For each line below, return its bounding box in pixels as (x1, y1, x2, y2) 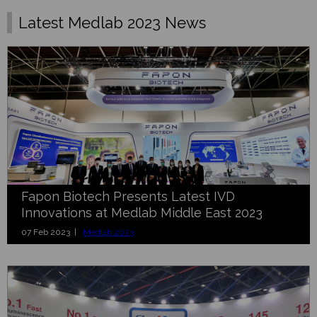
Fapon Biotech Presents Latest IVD (21, 188, 235, 204)
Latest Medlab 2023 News (18, 13, 206, 32)
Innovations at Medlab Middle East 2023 (21, 204, 263, 220)
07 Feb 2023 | (21, 226, 83, 237)
